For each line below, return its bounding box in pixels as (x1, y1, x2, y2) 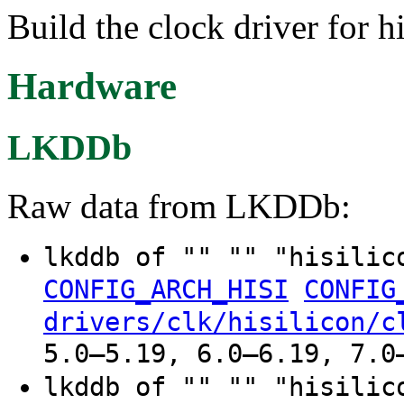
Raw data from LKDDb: (7, 187, 351, 226)
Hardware (7, 65, 177, 108)
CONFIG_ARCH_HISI (43, 274, 289, 306)
